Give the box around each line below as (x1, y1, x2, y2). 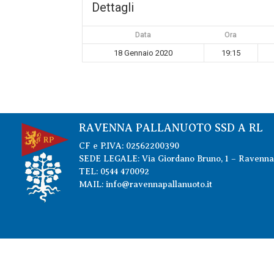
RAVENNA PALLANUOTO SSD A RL (78, 122, 263, 134)
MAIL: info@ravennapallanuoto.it (78, 180, 212, 189)
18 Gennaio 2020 (114, 48, 173, 57)
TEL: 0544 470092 (78, 167, 149, 176)
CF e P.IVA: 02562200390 (78, 141, 179, 150)
